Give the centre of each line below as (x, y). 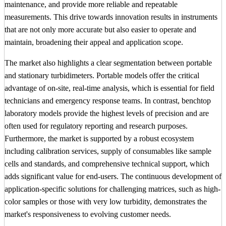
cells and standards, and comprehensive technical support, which (107, 164)
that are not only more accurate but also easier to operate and (100, 30)
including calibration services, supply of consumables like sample (108, 151)
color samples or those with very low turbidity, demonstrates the (106, 202)
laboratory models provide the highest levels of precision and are (107, 114)
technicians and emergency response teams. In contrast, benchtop (108, 101)
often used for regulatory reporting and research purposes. (96, 126)
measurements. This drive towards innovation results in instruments (111, 17)
